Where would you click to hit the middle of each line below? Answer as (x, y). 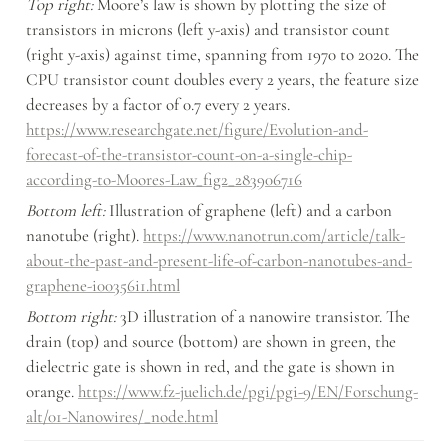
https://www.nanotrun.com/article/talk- (274, 236)
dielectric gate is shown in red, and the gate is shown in (210, 367)
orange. (52, 392)
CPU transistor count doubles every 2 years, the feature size (222, 80)
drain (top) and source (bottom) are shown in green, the (211, 342)
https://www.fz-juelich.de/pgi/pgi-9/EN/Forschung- (248, 392)
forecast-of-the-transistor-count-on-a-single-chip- (189, 155)
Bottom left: (65, 211)
